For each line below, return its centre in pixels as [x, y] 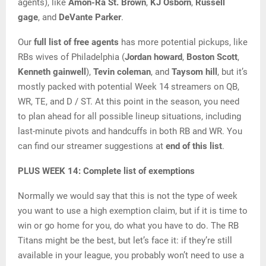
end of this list [194, 146]
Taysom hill [194, 72]
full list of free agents [76, 42]
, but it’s [232, 72]
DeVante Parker [90, 18]
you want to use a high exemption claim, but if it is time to [133, 211]
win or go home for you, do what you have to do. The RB [128, 226]
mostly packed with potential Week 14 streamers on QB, [129, 87]
